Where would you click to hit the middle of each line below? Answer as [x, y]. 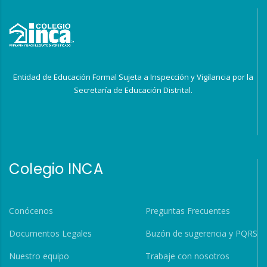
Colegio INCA [56, 169]
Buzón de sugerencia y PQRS [201, 234]
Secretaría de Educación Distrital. [133, 90]
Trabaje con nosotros [187, 256]
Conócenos [31, 211]
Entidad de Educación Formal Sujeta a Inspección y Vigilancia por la [133, 77]
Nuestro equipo [39, 256]
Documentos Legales [50, 234]
